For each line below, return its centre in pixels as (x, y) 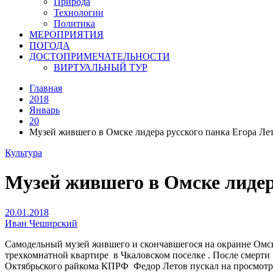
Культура (23, 153)
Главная (46, 88)
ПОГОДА (50, 45)
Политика (74, 23)
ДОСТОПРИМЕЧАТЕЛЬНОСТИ (100, 56)
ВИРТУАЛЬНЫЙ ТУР (101, 67)
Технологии (79, 12)
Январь (44, 110)
